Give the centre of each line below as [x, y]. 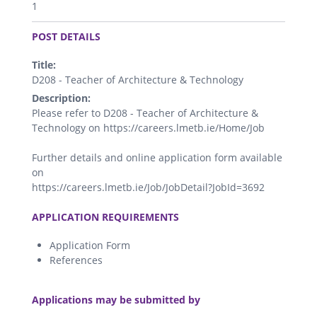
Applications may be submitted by [116, 299]
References [76, 260]
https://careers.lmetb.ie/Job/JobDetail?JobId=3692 [148, 187]
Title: [44, 64]
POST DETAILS [66, 36]
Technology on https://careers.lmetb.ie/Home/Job [148, 127]
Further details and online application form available [157, 157]
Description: [61, 98]
